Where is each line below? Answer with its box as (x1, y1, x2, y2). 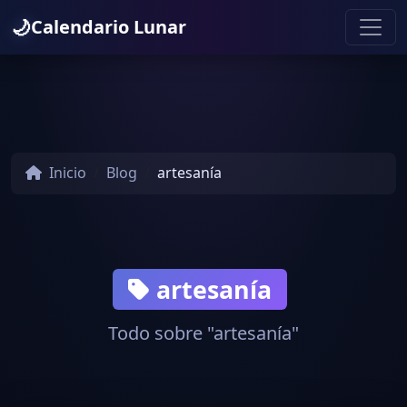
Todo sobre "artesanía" (108, 321, 299, 346)
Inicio (45, 163, 86, 184)
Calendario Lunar (31, 15, 186, 39)
